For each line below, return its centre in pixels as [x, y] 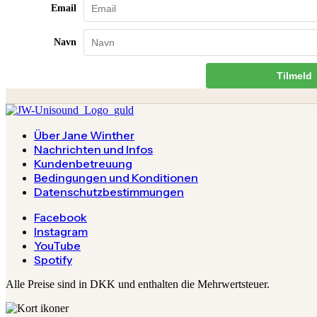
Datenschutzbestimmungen [109, 191]
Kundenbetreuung [83, 163]
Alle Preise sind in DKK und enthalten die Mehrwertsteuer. [138, 284]
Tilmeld [294, 75]
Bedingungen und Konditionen [116, 177]
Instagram [61, 231]
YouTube [57, 245]
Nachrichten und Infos [93, 149]
